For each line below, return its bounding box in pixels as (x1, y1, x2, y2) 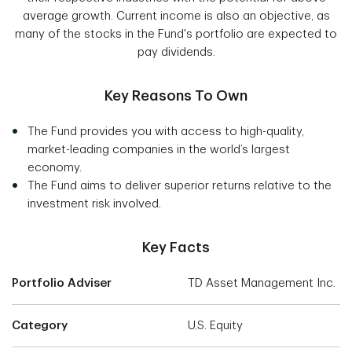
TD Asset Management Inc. (188, 277, 335, 289)
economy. (27, 161, 82, 174)
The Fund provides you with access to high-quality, (27, 125, 304, 137)
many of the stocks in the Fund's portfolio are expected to (15, 27, 337, 40)
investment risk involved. (27, 197, 161, 210)
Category (12, 319, 68, 332)
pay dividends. (137, 46, 215, 58)
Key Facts (142, 240, 210, 255)
